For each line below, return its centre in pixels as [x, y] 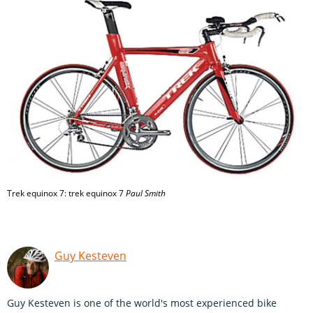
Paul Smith [146, 194]
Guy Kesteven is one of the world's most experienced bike [142, 303]
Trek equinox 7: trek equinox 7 [66, 194]
